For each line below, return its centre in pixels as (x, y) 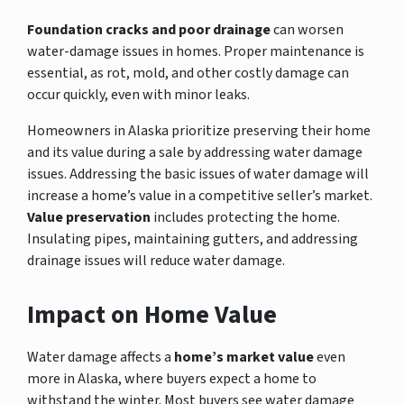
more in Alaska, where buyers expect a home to (172, 378)
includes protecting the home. (245, 217)
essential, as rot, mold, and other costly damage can (188, 73)
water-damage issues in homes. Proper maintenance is (196, 51)
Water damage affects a (101, 357)
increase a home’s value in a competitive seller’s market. (200, 195)
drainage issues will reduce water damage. (156, 260)
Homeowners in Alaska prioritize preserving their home (199, 130)
